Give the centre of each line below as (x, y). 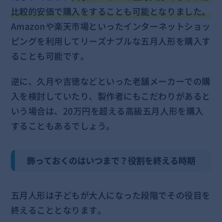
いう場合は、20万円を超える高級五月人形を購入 (107, 111)
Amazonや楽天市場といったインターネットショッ (111, 26)
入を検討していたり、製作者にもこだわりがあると (111, 96)
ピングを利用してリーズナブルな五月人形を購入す (111, 41)
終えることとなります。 (58, 210)
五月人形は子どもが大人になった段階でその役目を (111, 195)
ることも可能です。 (50, 56)
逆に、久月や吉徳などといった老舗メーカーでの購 (111, 82)
